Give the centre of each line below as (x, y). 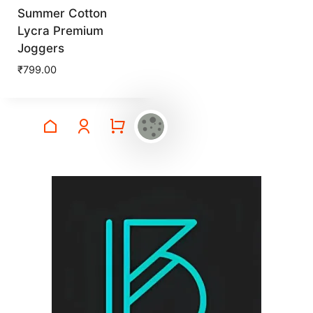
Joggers (41, 49)
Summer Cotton (62, 14)
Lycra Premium (60, 31)
